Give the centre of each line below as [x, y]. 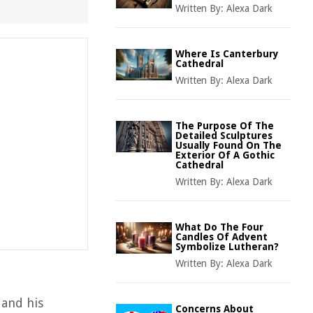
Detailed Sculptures [224, 136]
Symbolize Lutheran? [227, 247]
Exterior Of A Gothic [225, 155]
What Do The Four [219, 227]
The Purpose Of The [225, 126]
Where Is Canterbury [227, 54]
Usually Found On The [228, 145]
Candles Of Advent [221, 237]
